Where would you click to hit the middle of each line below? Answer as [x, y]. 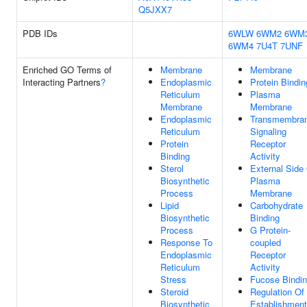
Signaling [268, 131]
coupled [266, 242]
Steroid [174, 292]
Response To [186, 242]
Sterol [172, 168]
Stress [173, 279]
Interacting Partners [62, 82]
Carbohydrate [277, 205]
